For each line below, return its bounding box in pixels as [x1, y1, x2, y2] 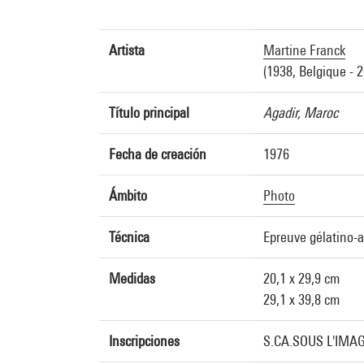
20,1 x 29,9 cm [263, 270, 340, 287]
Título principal [109, 104, 189, 121]
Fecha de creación [109, 145, 206, 162]
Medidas [109, 270, 155, 287]
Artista [109, 41, 145, 58]
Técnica [109, 228, 149, 245]
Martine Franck [263, 41, 345, 58]
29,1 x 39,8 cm [263, 291, 340, 308]
